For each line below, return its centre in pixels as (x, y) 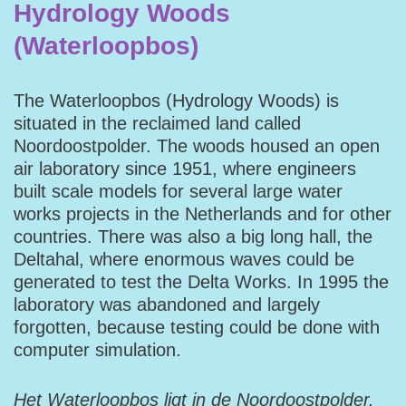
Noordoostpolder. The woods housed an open (197, 146)
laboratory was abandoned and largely (167, 304)
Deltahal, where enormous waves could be (184, 259)
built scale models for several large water (178, 191)
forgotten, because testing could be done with (197, 327)
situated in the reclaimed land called (157, 123)
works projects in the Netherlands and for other (203, 214)
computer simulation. (97, 350)
